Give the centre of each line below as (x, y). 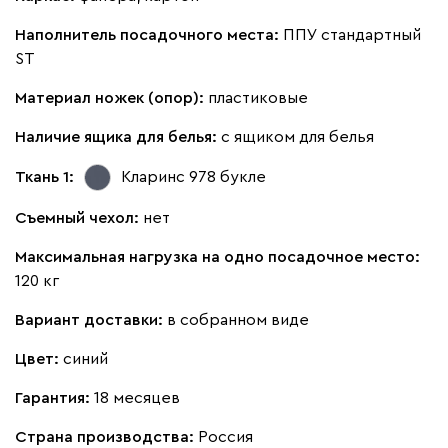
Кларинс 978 (168, 177)
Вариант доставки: (91, 319)
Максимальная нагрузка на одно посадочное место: (217, 256)
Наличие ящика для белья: (118, 136)
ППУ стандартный (352, 34)
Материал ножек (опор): (111, 97)
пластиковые (258, 97)
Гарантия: (54, 397)
